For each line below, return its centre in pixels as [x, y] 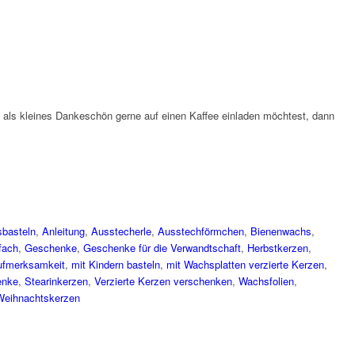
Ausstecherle [121, 231]
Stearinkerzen [56, 281]
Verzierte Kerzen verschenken [163, 281]
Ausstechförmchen [201, 231]
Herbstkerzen [278, 248]
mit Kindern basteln [116, 265]
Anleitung [63, 231]
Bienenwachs [281, 231]
